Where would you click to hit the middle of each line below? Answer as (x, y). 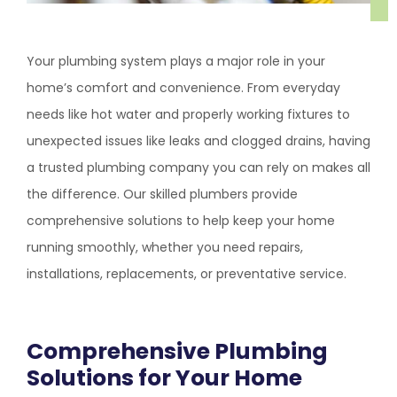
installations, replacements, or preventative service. (187, 274)
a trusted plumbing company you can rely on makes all (198, 167)
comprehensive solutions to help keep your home (181, 221)
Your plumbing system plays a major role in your (176, 61)
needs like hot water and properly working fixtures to (188, 114)
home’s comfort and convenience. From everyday (183, 88)
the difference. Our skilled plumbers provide (162, 194)
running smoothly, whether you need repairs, (165, 247)
